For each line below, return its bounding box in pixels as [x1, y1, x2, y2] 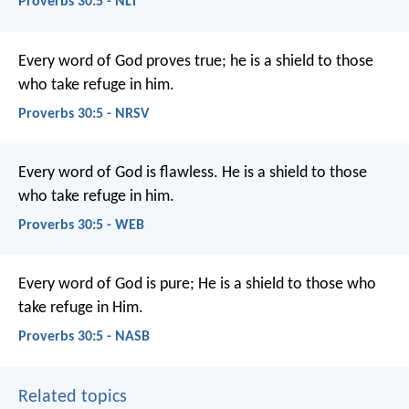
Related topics [18, 387, 127, 406]
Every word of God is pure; [18, 276, 194, 294]
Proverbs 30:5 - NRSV [18, 106, 149, 121]
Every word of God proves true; [18, 52, 226, 70]
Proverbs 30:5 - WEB [18, 218, 144, 234]
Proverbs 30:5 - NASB [18, 330, 150, 345]
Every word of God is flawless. [18, 164, 218, 183]
